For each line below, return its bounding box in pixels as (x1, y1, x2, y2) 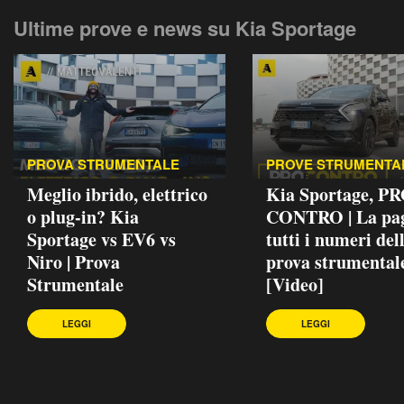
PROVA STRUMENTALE (27, 153, 179, 174)
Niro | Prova (27, 248, 120, 275)
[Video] (266, 271, 324, 298)
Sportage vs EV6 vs (27, 225, 176, 252)
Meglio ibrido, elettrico (27, 180, 207, 207)
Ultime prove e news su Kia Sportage (14, 13, 356, 42)
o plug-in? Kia (27, 203, 139, 230)
